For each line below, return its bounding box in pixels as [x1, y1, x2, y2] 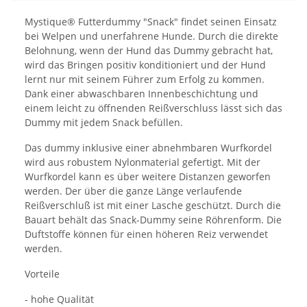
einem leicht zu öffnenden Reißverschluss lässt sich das [25, 101, 282, 114]
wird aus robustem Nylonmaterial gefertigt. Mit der [25, 155, 260, 169]
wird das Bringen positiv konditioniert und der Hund [25, 58, 266, 71]
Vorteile [25, 267, 60, 280]
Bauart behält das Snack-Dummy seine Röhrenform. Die [25, 212, 282, 226]
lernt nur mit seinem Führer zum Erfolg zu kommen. [25, 72, 265, 86]
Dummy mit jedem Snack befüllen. [25, 115, 183, 129]
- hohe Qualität [25, 292, 94, 306]
